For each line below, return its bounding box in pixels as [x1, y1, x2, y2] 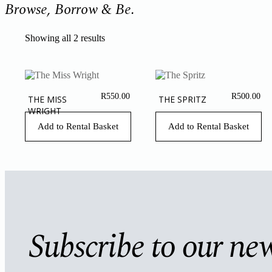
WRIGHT [28, 105, 61, 117]
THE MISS [28, 93, 67, 106]
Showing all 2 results [25, 33, 105, 44]
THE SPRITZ [158, 93, 206, 106]
